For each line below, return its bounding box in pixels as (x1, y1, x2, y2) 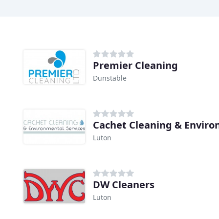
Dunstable (93, 73, 127, 83)
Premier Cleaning (93, 58, 178, 72)
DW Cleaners (93, 177, 154, 191)
